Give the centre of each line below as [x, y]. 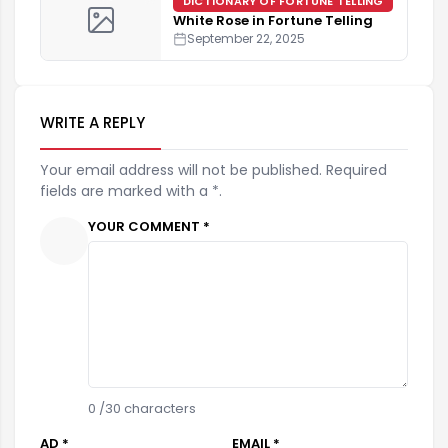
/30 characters [146, 409]
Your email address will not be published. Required [213, 170]
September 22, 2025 [246, 39]
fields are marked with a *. [131, 191]
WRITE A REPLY [92, 123]
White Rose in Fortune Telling [273, 21]
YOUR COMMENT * [149, 227]
